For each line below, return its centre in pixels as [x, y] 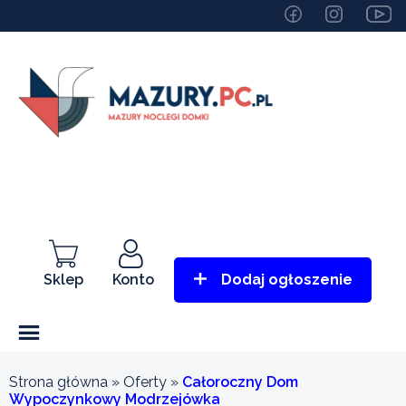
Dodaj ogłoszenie [287, 279]
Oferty [145, 382]
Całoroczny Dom [240, 382]
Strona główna [58, 382]
